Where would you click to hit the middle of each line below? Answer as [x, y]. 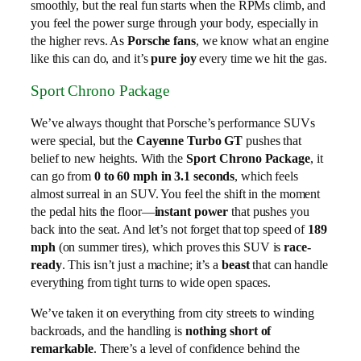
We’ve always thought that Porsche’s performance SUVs [173, 122]
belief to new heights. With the [108, 158]
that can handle [288, 264]
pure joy [174, 59]
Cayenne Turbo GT [189, 140]
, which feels [266, 176]
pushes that [272, 140]
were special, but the [83, 140]
